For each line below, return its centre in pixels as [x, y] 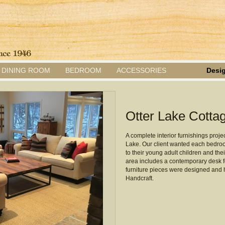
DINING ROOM [26, 70]
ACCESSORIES [141, 70]
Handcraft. [140, 178]
